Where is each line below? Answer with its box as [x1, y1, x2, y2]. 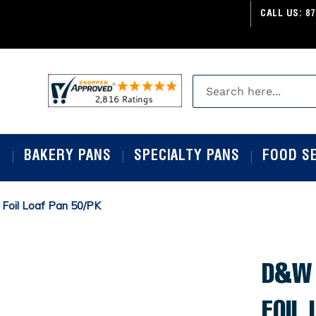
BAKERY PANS [24, 150, 111, 165]
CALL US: [260, 8, 305, 19]
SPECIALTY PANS [133, 150, 241, 165]
